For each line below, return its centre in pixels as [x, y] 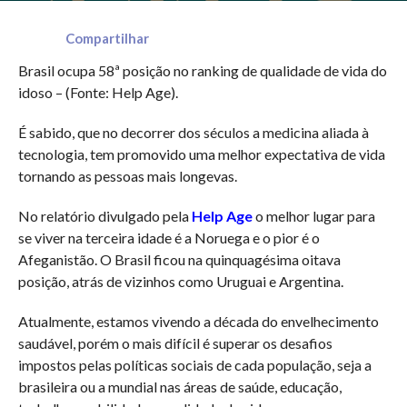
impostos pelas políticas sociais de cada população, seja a [194, 365]
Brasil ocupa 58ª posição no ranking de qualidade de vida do [202, 71]
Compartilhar [107, 39]
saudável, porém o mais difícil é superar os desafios [175, 343]
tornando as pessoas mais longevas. [127, 176]
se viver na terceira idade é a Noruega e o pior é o [169, 238]
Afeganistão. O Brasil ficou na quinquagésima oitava [179, 260]
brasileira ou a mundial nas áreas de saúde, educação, [179, 387]
